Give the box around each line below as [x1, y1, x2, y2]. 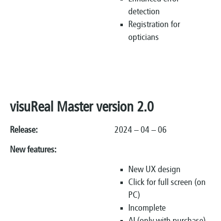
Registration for [128, 20, 180, 30]
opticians [128, 33, 159, 43]
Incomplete [128, 204, 166, 214]
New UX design [128, 165, 181, 175]
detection [128, 7, 160, 17]
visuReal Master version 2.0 [10, 100, 153, 115]
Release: [10, 125, 114, 135]
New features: [10, 145, 56, 155]
